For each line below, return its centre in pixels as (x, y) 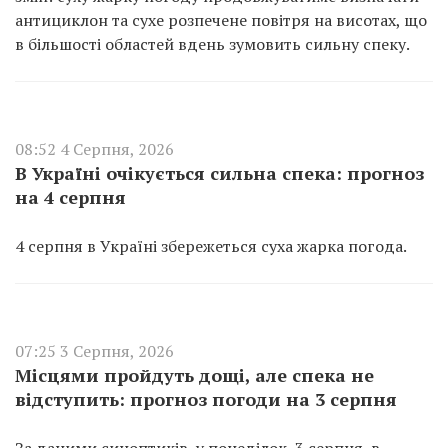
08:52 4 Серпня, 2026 (94, 149)
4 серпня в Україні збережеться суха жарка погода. (211, 246)
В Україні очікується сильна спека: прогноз (219, 173)
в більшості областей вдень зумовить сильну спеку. (212, 44)
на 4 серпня (70, 197)
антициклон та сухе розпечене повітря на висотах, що (221, 20)
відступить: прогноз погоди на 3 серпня (206, 399)
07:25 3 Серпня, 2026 (94, 351)
